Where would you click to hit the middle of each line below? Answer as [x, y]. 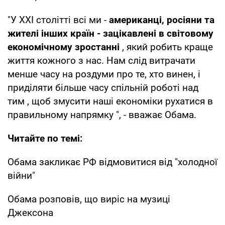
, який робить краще [166, 47]
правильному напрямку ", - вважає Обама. [102, 115]
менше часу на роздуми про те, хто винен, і [104, 74]
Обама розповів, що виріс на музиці [89, 199]
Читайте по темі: [45, 138]
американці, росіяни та [162, 20]
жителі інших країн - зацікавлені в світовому [110, 33]
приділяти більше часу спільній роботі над [103, 87]
